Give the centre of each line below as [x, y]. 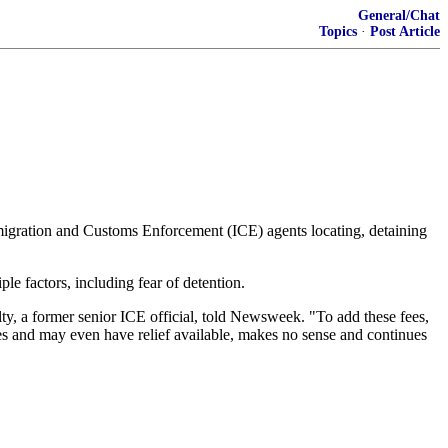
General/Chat [399, 15]
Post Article [405, 31]
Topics [338, 31]
